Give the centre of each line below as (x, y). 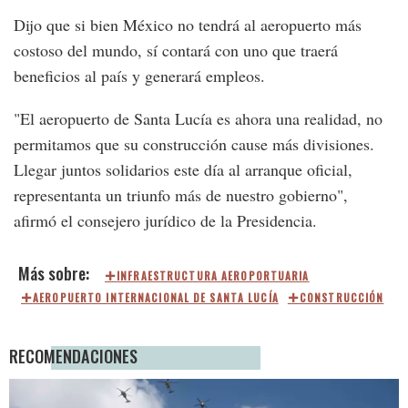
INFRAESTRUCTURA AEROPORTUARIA (213, 275)
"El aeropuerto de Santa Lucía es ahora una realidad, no (198, 118)
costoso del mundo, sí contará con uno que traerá (176, 50)
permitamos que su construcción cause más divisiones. (194, 143)
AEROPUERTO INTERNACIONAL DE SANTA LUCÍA (156, 297)
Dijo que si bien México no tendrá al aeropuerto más (188, 24)
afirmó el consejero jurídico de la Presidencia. (165, 220)
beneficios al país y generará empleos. (139, 75)
